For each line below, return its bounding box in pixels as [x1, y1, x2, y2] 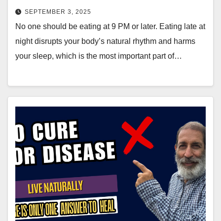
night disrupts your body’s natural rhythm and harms [15, 37, 195, 45]
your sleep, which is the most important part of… [15, 51, 182, 60]
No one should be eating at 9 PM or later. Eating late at [15, 22, 205, 31]
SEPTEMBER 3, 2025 [25, 8, 91, 15]
